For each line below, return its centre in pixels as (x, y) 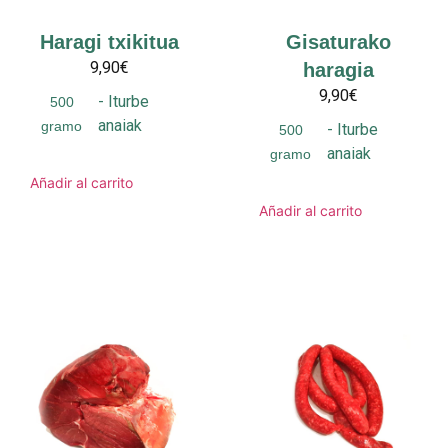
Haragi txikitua (109, 41)
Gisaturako (338, 41)
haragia (338, 69)
